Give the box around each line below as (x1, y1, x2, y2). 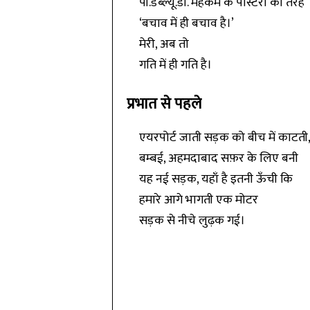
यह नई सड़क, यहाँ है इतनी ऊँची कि (138, 169, 293, 190)
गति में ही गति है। (138, 55, 212, 75)
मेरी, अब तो (138, 34, 189, 55)
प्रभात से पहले (126, 91, 201, 117)
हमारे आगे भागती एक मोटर (138, 190, 258, 210)
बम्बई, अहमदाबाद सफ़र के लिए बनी (138, 148, 298, 169)
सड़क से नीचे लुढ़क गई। (138, 210, 245, 231)
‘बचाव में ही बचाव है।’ (138, 13, 234, 34)
